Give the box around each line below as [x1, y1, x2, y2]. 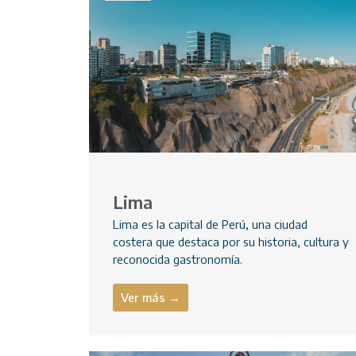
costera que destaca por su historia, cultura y [113, 234, 349, 250]
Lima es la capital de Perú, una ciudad [113, 217, 308, 232]
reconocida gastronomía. [113, 252, 242, 267]
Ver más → [121, 290, 180, 305]
